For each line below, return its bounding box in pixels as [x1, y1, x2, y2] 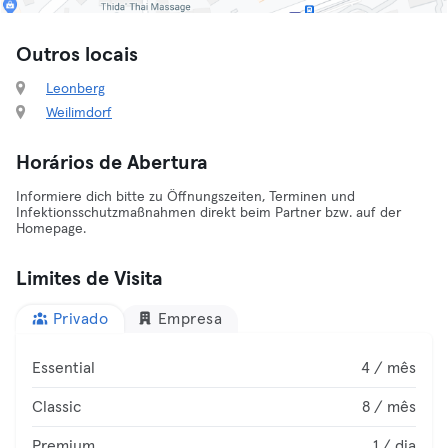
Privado [52, 311, 108, 327]
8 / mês [362, 399, 416, 415]
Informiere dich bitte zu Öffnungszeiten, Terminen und [16, 190, 355, 204]
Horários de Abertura [16, 153, 208, 173]
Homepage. [16, 222, 86, 236]
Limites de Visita [16, 269, 163, 289]
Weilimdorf [46, 106, 112, 120]
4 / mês [361, 360, 416, 376]
